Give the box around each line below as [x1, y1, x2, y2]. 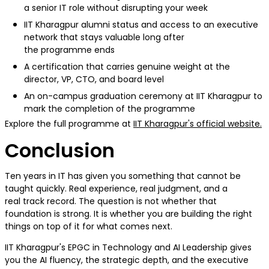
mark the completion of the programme [24, 103, 198, 115]
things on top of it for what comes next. [5, 220, 175, 233]
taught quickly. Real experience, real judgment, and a [5, 183, 228, 195]
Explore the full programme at [5, 118, 133, 130]
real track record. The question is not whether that [5, 195, 217, 208]
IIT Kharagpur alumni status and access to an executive [24, 19, 258, 31]
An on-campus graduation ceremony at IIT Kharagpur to [24, 90, 262, 103]
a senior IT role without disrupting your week [24, 2, 210, 14]
